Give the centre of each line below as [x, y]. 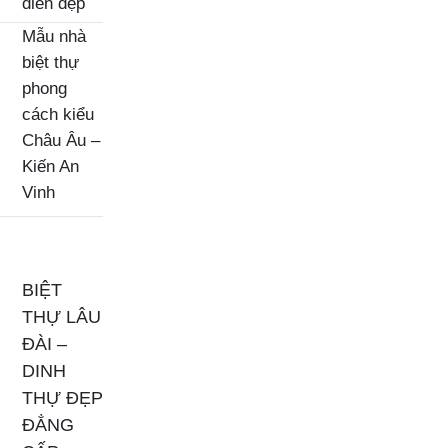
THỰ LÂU [61, 317]
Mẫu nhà [54, 36]
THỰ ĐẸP [62, 398]
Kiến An [50, 166]
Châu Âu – [61, 140]
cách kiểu [58, 114]
